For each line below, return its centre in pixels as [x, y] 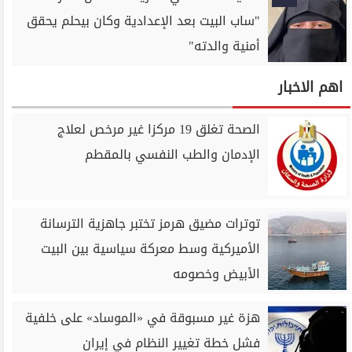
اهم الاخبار [311, 87]
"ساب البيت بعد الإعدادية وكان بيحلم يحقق [144, 21]
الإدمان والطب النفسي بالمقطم [173, 154]
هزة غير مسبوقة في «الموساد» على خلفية [143, 318]
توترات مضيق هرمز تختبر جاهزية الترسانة [150, 224]
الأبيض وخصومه [217, 274]
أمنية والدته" [225, 46]
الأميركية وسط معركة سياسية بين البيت [151, 249]
